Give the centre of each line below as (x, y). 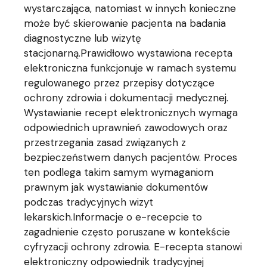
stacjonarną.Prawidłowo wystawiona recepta (128, 53)
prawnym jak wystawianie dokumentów (116, 187)
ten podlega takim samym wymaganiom (119, 173)
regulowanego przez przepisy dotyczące (119, 83)
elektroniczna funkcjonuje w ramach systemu (130, 68)
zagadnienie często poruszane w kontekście (127, 232)
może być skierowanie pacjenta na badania (125, 24)
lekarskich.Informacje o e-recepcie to (113, 217)
